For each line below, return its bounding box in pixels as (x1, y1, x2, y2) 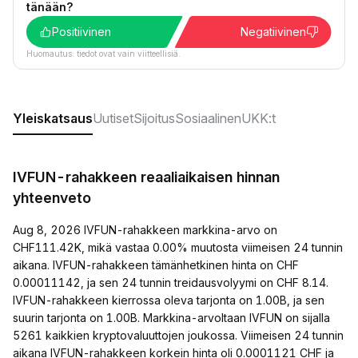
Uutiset (93, 110, 133, 126)
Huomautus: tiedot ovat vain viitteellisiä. (26, 49, 181, 58)
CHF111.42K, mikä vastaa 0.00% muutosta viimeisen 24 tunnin (13, 241, 343, 254)
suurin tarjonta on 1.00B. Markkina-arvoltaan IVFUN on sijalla (13, 311, 330, 324)
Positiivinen (52, 25, 111, 38)
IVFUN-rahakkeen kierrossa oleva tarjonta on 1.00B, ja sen (13, 293, 324, 307)
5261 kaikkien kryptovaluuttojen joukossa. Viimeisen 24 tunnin (13, 328, 344, 342)
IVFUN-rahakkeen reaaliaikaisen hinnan (13, 169, 280, 185)
